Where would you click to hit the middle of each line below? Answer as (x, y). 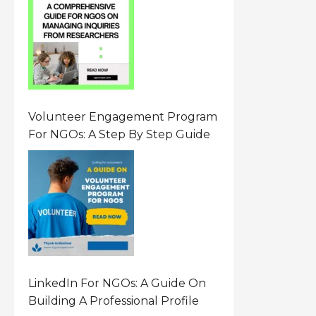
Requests (55, 21)
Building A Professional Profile (114, 301)
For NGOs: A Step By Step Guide (120, 134)
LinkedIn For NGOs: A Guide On (117, 283)
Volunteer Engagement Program (123, 117)
